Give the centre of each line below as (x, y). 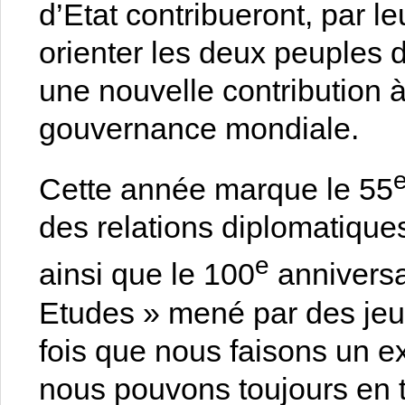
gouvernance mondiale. (199, 128)
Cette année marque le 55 (217, 189)
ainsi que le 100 (147, 274)
